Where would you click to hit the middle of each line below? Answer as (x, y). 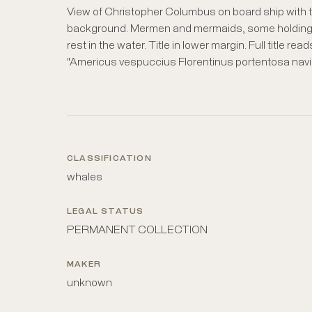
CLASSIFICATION (109, 159)
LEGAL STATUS (106, 212)
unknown (89, 283)
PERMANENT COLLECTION (137, 230)
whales (85, 177)
